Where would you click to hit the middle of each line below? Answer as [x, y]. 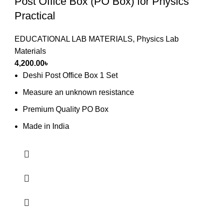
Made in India [46, 126]
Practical [35, 15]
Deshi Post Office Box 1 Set [70, 75]
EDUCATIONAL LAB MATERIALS [74, 39]
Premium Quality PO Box [66, 109]
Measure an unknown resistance [78, 92]
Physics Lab [158, 39]
